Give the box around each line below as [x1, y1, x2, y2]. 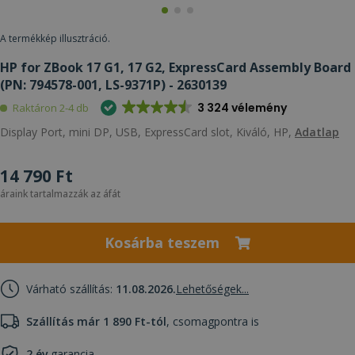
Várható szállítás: [26, 281, 116, 296]
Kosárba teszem [105, 232, 219, 252]
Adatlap [295, 124, 339, 139]
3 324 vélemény [197, 99, 287, 116]
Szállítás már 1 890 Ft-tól [26, 313, 166, 329]
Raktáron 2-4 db [13, 101, 89, 116]
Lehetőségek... [176, 281, 249, 296]
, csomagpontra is [166, 313, 259, 329]
